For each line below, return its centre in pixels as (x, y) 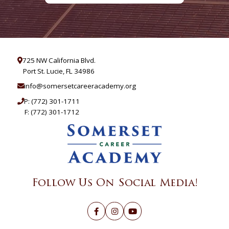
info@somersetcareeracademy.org (80, 86)
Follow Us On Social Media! (114, 183)
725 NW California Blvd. (59, 60)
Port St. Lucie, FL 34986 (59, 71)
